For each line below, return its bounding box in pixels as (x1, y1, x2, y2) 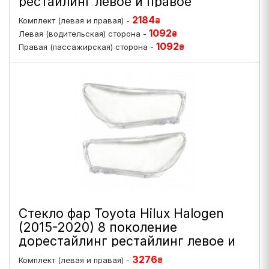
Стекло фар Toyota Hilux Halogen (19, 206, 224, 221)
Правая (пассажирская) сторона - (19, 42, 156, 52)
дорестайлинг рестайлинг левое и (19, 234, 235, 249)
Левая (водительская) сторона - (19, 29, 149, 38)
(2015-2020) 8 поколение (19, 220, 177, 235)
